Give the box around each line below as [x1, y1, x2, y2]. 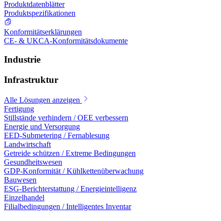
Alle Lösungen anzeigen [4, 95, 82, 104]
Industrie [4, 54, 40, 65]
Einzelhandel [4, 193, 44, 202]
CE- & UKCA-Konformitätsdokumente [4, 36, 128, 45]
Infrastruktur [4, 74, 58, 85]
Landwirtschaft [4, 140, 51, 148]
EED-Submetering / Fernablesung [4, 131, 110, 140]
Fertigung [4, 104, 34, 113]
